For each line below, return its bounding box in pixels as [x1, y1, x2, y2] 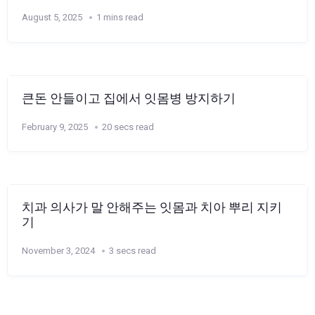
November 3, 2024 [22, 245, 95, 256]
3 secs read [109, 245, 156, 256]
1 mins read [96, 12, 143, 22]
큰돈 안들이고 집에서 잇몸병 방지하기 [22, 91, 236, 105]
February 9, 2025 [22, 121, 88, 132]
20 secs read [102, 121, 154, 132]
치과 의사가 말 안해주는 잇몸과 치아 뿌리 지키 [22, 200, 282, 214]
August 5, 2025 [22, 12, 82, 22]
